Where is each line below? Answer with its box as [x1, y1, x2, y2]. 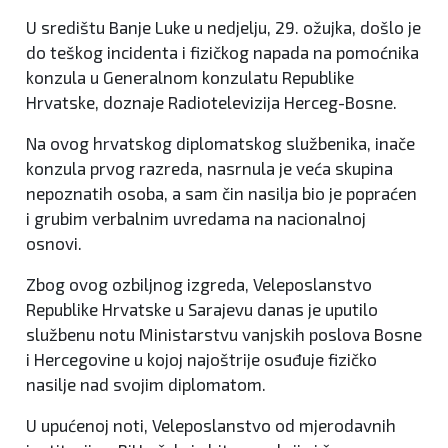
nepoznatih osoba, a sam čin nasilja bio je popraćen [26, 182, 417, 203]
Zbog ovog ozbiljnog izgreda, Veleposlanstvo [26, 273, 372, 294]
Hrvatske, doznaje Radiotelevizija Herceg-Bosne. [26, 91, 397, 112]
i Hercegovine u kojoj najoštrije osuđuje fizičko [26, 348, 377, 369]
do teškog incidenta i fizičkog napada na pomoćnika [26, 41, 419, 62]
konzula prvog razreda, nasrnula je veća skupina [26, 157, 393, 178]
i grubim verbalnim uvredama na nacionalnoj [26, 207, 366, 228]
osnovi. [26, 232, 82, 253]
